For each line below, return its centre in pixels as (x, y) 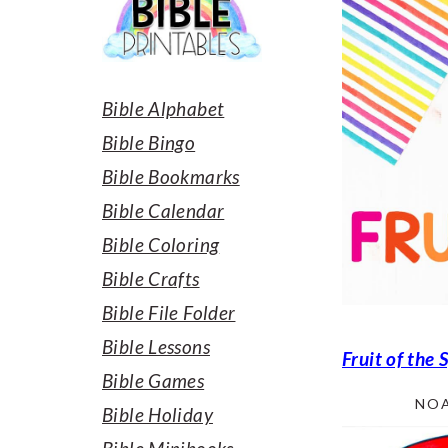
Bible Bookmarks (171, 176)
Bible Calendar (163, 210)
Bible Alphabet (163, 108)
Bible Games (153, 380)
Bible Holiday (157, 414)
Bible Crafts (151, 278)
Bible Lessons (156, 346)
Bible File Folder (169, 312)
